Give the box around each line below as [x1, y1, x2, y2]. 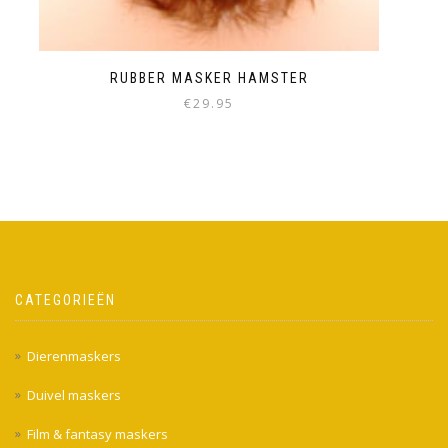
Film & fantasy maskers [27, 424, 168, 443]
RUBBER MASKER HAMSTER [109, 70, 309, 87]
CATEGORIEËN [15, 291, 116, 308]
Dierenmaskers [27, 346, 121, 365]
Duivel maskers [27, 385, 121, 404]
